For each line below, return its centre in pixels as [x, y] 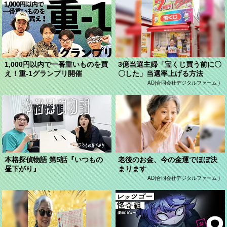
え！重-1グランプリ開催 [44, 73]
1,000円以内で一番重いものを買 [56, 64]
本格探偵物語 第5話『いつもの [54, 159]
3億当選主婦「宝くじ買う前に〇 [170, 64]
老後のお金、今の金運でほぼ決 [168, 159]
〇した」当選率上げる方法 [161, 73]
